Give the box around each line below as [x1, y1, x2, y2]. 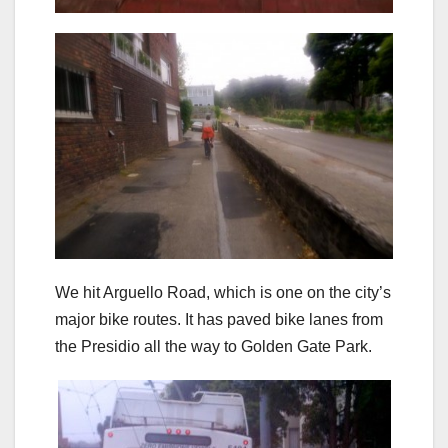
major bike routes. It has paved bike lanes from [55, 310, 383, 328]
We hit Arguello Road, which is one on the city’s [55, 283, 391, 301]
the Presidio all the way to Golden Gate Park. [55, 337, 372, 355]
